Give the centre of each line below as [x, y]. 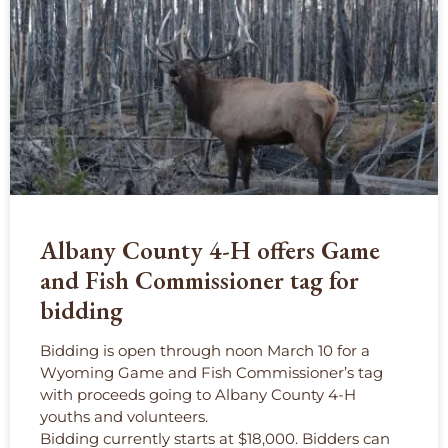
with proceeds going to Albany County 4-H [198, 395]
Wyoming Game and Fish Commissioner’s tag [211, 373]
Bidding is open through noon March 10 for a [205, 351]
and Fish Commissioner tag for [199, 280]
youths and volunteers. [124, 417]
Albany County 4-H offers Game [210, 250]
